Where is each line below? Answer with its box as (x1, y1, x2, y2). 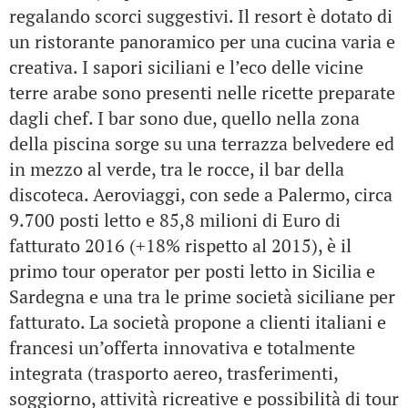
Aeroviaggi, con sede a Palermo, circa (93, 182, 393, 207)
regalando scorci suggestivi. (9, 4, 238, 28)
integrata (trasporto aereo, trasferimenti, (9, 361, 338, 385)
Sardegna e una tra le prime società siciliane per (9, 284, 395, 309)
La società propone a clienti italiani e (89, 310, 386, 334)
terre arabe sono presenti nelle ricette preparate (9, 80, 395, 105)
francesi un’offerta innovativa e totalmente (9, 335, 355, 360)
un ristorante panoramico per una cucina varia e (9, 29, 395, 54)
